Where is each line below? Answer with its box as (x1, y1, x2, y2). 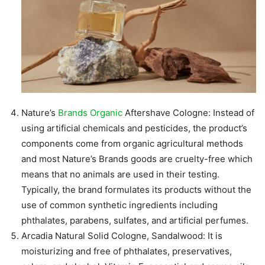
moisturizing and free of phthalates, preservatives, (21, 245, 232, 257)
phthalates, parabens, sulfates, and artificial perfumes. (21, 215, 248, 227)
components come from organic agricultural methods (21, 138, 243, 150)
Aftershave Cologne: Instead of (122, 107, 254, 119)
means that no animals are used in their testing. (21, 169, 219, 180)
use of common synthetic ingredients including (21, 199, 218, 211)
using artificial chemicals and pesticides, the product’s (21, 122, 247, 134)
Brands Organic (58, 107, 122, 119)
